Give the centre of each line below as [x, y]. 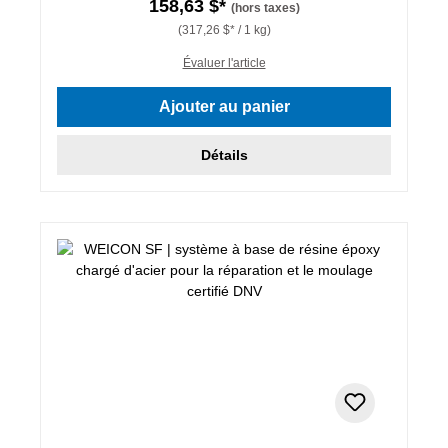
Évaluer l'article [224, 62]
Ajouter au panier [224, 106]
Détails [224, 154]
